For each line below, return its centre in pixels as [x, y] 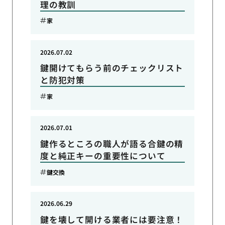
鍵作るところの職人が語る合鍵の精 [112, 144]
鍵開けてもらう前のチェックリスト [112, 68]
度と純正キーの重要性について [103, 156]
